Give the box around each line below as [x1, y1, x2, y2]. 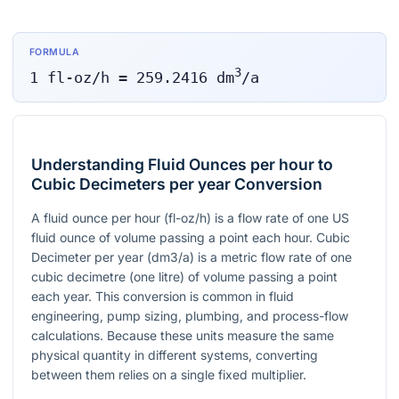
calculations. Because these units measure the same [31, 328, 334, 344]
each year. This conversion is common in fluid [31, 289, 294, 305]
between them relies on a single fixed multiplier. [31, 367, 306, 383]
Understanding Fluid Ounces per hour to [31, 155, 333, 175]
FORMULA [28, 45, 80, 58]
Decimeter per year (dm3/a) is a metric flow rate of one [31, 249, 352, 265]
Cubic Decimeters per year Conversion [31, 175, 322, 194]
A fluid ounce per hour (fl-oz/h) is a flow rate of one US [31, 210, 349, 226]
